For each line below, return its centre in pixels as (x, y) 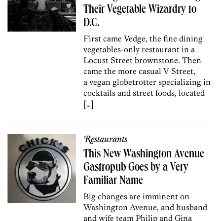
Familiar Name (113, 181)
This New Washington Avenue (144, 155)
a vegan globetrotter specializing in (147, 82)
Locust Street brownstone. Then (143, 60)
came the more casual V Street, (140, 71)
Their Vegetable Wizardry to (140, 10)
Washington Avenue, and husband (146, 207)
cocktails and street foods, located (144, 92)
